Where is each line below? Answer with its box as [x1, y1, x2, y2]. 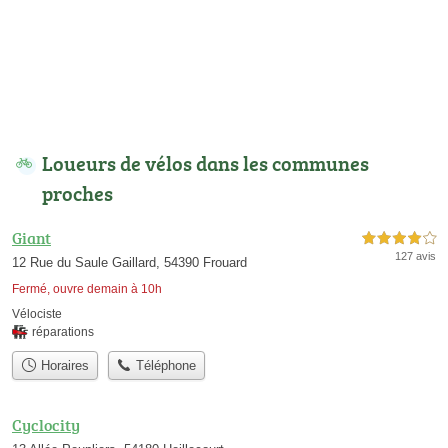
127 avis [395, 250, 436, 263]
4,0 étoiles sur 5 [362, 233, 436, 245]
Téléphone [132, 358, 197, 374]
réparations [32, 325, 94, 340]
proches [42, 179, 113, 208]
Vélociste [12, 307, 62, 322]
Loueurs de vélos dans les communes [42, 149, 369, 178]
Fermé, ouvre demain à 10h [12, 282, 162, 297]
